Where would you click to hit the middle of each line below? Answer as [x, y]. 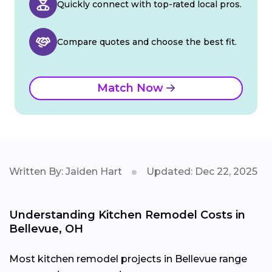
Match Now [132, 88]
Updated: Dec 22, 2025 [202, 172]
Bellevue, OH [46, 229]
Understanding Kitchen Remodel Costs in [127, 215]
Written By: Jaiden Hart [66, 172]
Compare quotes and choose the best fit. [147, 42]
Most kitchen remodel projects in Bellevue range [128, 259]
